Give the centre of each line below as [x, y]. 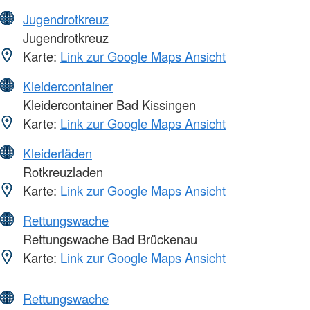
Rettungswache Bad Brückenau [108, 238]
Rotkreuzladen [61, 171]
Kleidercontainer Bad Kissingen [108, 104]
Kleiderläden [57, 153]
